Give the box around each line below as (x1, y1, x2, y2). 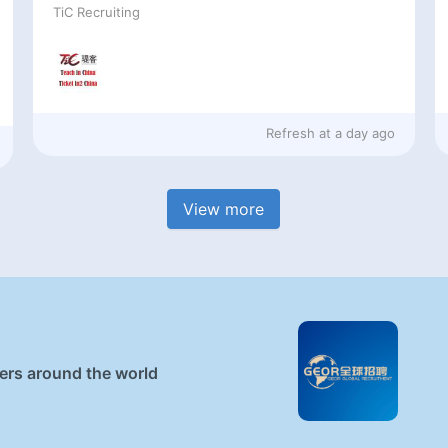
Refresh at (266, 124, 332, 141)
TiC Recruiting (52, 4, 140, 21)
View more (183, 198, 265, 219)
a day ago (335, 124, 396, 141)
